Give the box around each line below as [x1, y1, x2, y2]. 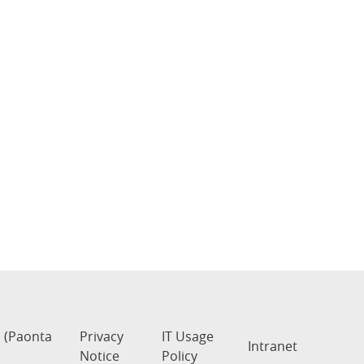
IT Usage [162, 327, 214, 346]
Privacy [80, 327, 124, 346]
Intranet [248, 337, 297, 356]
